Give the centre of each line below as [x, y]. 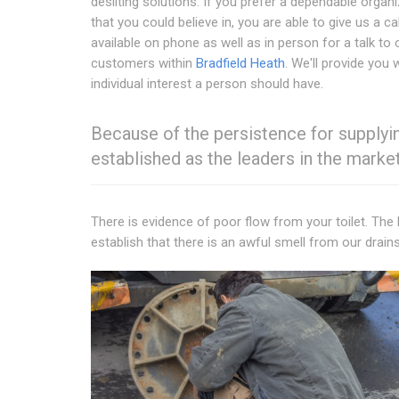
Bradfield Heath [240, 63]
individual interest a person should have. [207, 83]
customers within [143, 63]
